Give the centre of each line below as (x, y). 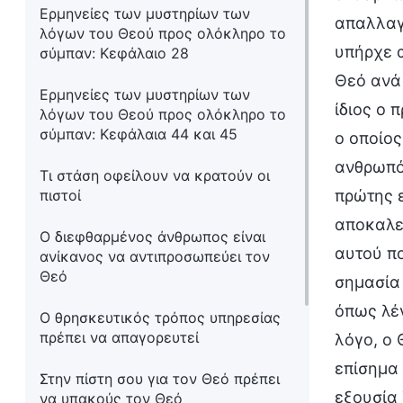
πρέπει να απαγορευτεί (119, 337)
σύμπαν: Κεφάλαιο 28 (114, 53)
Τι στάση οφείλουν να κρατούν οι (155, 175)
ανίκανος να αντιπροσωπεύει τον (155, 256)
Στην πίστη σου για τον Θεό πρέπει (160, 379)
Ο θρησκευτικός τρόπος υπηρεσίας (160, 318)
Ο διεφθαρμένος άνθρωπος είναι (152, 237)
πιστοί (60, 195)
